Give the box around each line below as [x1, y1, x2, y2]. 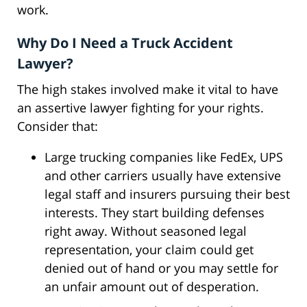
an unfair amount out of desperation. [45, 278, 259, 295]
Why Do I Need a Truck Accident [17, 34, 233, 53]
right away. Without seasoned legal [45, 223, 247, 240]
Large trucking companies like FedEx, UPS [45, 149, 283, 166]
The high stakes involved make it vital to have [17, 81, 278, 98]
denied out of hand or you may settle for [45, 260, 278, 277]
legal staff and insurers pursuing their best [45, 186, 290, 203]
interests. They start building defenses [45, 204, 265, 221]
